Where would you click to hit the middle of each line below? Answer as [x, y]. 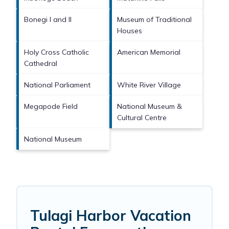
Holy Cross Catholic [56, 52]
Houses [130, 31]
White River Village [149, 85]
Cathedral [41, 64]
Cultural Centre [142, 118]
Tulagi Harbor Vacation [111, 216]
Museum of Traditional [154, 20]
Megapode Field [51, 107]
